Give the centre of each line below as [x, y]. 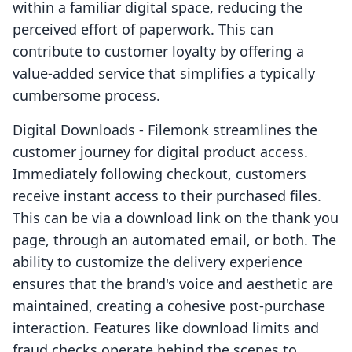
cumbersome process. [86, 95]
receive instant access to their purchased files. [167, 196]
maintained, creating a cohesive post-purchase [169, 306]
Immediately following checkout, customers [159, 174]
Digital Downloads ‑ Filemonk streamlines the [165, 130]
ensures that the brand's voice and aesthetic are [173, 284]
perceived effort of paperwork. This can [143, 29]
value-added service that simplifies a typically [164, 73]
